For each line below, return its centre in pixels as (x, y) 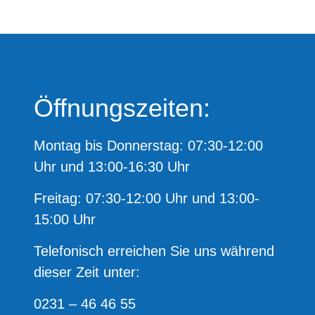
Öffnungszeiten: (122, 108)
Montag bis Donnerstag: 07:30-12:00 (148, 146)
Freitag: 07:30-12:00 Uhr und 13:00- (147, 198)
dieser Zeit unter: (87, 272)
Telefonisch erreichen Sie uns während (154, 251)
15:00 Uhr (65, 219)
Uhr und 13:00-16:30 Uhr (112, 167)
